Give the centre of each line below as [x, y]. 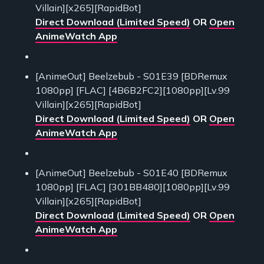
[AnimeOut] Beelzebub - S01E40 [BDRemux [131, 173]
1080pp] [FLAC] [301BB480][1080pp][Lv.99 [133, 187]
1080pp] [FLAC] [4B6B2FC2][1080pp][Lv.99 [133, 90]
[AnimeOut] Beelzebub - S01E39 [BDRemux [131, 76]
